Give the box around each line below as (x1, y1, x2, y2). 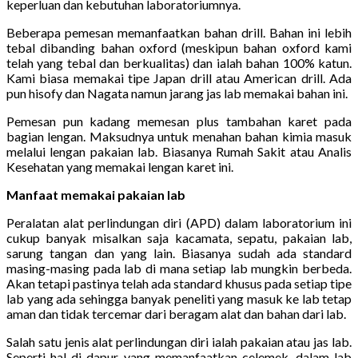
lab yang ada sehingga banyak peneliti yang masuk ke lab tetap (6, 290, 352, 306)
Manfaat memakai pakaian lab (6, 186, 185, 202)
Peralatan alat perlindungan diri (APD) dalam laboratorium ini (6, 214, 352, 230)
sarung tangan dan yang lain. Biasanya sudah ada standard (6, 245, 352, 261)
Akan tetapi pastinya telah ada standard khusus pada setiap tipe (6, 275, 352, 291)
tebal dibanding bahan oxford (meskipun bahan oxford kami (6, 39, 352, 55)
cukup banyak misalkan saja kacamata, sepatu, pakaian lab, (6, 229, 352, 245)
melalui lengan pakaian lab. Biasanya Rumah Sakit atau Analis (6, 143, 352, 159)
